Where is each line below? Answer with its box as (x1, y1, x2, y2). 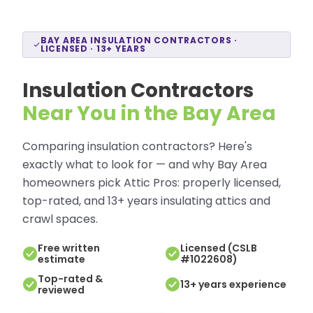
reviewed (38, 283, 85, 297)
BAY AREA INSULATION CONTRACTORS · (41, 34, 238, 46)
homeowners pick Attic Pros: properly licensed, (22, 175, 281, 191)
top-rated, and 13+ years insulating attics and (22, 193, 270, 209)
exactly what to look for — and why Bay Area (22, 156, 267, 173)
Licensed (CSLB (180, 241, 257, 255)
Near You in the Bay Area (22, 100, 276, 127)
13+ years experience (180, 277, 286, 291)
